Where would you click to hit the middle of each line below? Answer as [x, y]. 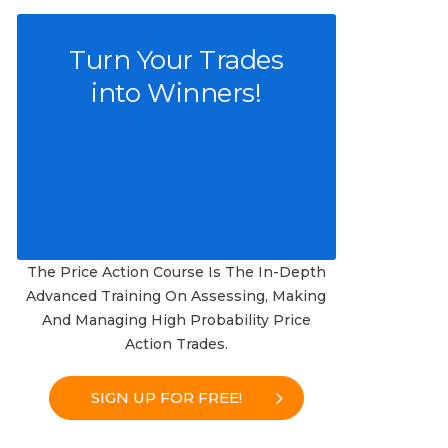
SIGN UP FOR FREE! [166, 398]
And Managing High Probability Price [176, 320]
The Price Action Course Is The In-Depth [176, 272]
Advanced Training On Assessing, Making [176, 296]
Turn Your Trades [176, 60]
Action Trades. [176, 344]
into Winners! [176, 93]
